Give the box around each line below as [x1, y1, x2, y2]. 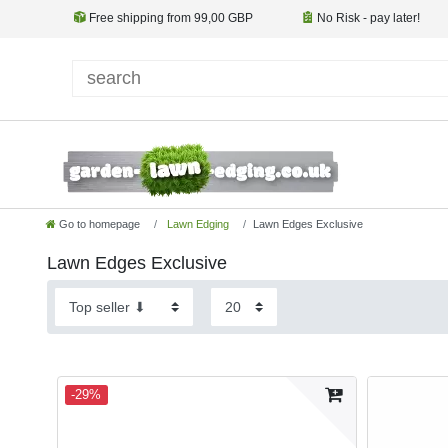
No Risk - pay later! [314, 11, 420, 25]
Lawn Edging [164, 218, 229, 231]
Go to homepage [59, 218, 140, 231]
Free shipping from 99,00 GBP [86, 11, 253, 25]
